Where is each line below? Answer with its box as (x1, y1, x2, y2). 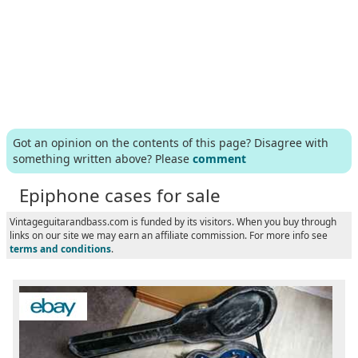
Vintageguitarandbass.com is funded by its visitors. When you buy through (10, 214, 336, 228)
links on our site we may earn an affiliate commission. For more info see (10, 228, 328, 241)
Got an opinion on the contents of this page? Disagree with (13, 134, 328, 150)
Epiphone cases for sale (19, 182, 221, 208)
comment (193, 150, 246, 166)
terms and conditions (10, 241, 111, 255)
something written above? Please (13, 150, 193, 166)
